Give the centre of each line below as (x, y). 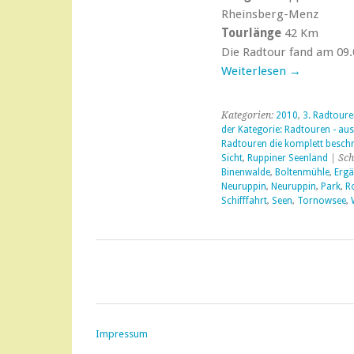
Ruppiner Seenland (287, 158)
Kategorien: (248, 115)
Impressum (122, 334)
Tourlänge (251, 33)
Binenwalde (245, 172)
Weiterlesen (255, 71)
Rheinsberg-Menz (269, 14)
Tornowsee (321, 201)
